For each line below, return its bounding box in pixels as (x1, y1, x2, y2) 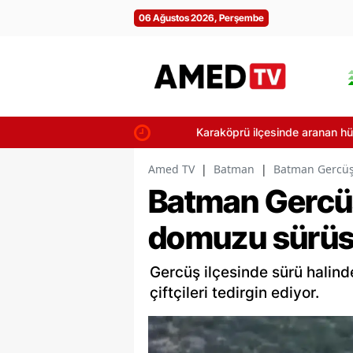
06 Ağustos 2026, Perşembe (139, 12, 264, 24)
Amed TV (148, 162, 195, 176)
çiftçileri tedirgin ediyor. (150, 284, 319, 302)
